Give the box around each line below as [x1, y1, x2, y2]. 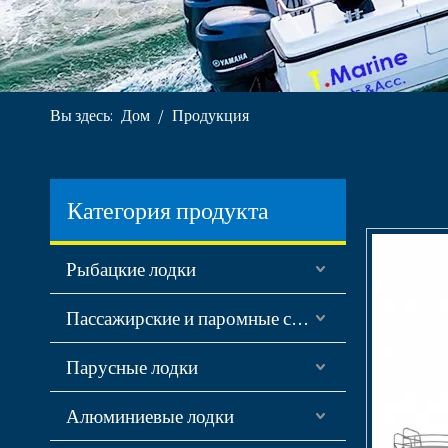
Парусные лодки [66, 355, 198, 379]
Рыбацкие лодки [66, 257, 196, 281]
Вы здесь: [50, 105, 116, 126]
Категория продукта [67, 194, 269, 226]
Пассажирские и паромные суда [291, 306, 309, 330]
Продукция [172, 105, 249, 126]
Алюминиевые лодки [66, 404, 234, 428]
